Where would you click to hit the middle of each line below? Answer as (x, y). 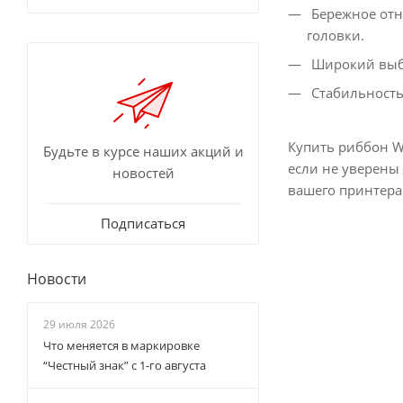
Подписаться (143, 223)
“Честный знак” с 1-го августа (125, 365)
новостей (143, 173)
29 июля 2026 (79, 324)
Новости (57, 279)
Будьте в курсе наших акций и (143, 151)
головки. (336, 36)
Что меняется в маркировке (121, 345)
